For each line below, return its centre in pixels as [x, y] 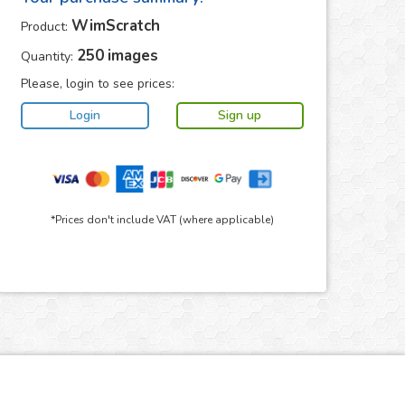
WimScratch [116, 26]
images [133, 56]
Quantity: [49, 57]
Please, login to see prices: [98, 84]
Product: [47, 27]
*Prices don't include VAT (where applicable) [163, 220]
